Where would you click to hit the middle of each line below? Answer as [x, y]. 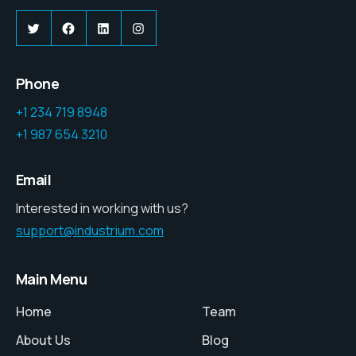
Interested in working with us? [102, 209]
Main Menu [52, 279]
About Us [43, 341]
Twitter [56, 27]
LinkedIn [131, 27]
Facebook [100, 27]
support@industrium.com [90, 231]
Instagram [171, 27]
